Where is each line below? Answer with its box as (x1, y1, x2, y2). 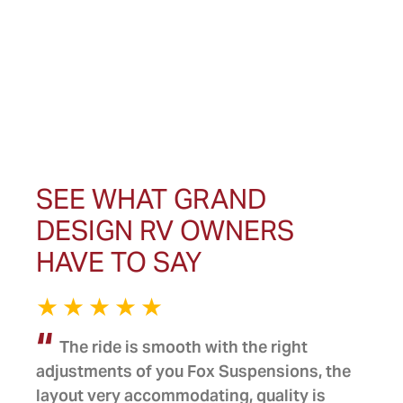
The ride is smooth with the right (58, 336, 308, 357)
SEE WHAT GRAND (36, 182, 266, 216)
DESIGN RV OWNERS (36, 213, 294, 247)
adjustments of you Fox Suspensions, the (36, 361, 351, 381)
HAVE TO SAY (36, 245, 201, 279)
